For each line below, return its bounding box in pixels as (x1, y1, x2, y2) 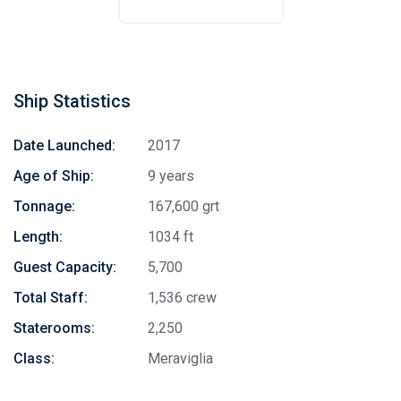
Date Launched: (13, 137, 115, 154)
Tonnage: (13, 198, 75, 215)
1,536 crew (148, 289, 217, 306)
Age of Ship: (13, 167, 94, 184)
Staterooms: (13, 320, 95, 337)
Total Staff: (13, 289, 88, 306)
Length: (13, 228, 63, 245)
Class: (13, 350, 55, 367)
